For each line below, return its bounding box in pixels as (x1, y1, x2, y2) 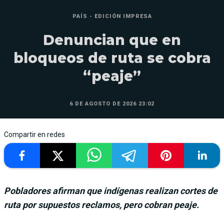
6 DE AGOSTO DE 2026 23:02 (69, 100, 154, 107)
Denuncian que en (43, 31, 181, 48)
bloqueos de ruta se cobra (13, 49, 211, 66)
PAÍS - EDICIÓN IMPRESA (72, 12, 152, 19)
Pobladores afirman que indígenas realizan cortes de (4, 185, 217, 196)
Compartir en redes (4, 130, 65, 138)
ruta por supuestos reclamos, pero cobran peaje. (4, 199, 199, 210)
